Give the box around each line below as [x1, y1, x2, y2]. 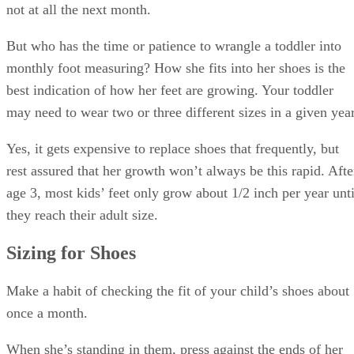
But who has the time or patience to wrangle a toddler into [6, 38, 341, 55]
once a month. [6, 304, 88, 321]
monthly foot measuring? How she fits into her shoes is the [6, 60, 345, 77]
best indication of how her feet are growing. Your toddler [6, 82, 333, 99]
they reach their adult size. [6, 207, 158, 224]
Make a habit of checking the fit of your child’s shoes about [6, 282, 349, 299]
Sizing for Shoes [6, 242, 136, 263]
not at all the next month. [6, 2, 151, 18]
